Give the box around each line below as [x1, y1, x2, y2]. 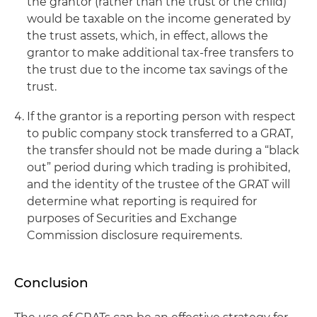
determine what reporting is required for [27, 195, 257, 208]
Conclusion [14, 275, 88, 291]
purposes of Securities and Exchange [27, 212, 237, 225]
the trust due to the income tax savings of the [27, 63, 288, 76]
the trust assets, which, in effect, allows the [27, 29, 268, 42]
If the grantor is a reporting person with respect [27, 110, 296, 123]
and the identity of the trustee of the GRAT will [27, 178, 290, 191]
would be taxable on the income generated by [27, 12, 291, 25]
